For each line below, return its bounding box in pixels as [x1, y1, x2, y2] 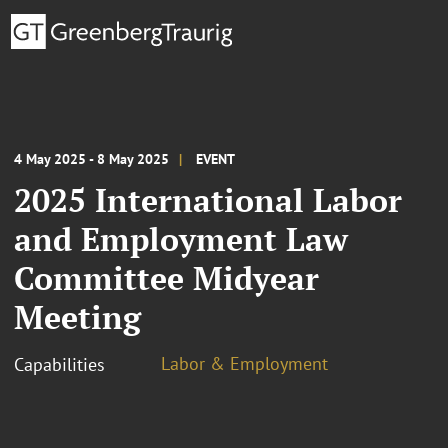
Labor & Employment [161, 351, 328, 375]
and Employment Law [14, 217, 348, 260]
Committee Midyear [14, 256, 319, 299]
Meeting [14, 295, 141, 338]
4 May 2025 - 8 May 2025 [14, 149, 169, 168]
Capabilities [14, 352, 105, 376]
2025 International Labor [14, 178, 402, 221]
